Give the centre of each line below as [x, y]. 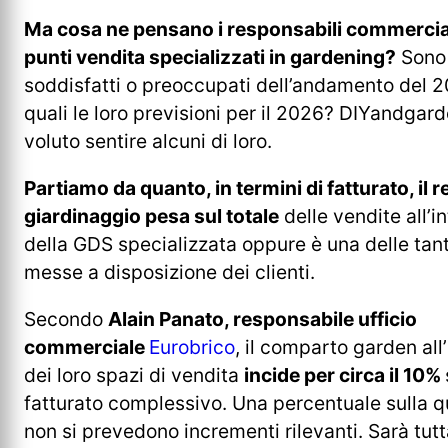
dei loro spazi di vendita [134, 375]
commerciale [86, 347]
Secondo [66, 319]
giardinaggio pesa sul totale [151, 215]
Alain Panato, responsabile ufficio [262, 319]
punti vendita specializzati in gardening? [210, 56]
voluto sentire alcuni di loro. [150, 140]
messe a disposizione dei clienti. [169, 271]
